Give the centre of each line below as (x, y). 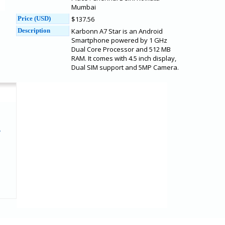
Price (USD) (34, 18)
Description (34, 30)
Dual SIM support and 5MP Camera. (125, 67)
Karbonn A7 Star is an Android (117, 31)
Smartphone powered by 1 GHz (119, 40)
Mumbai (84, 7)
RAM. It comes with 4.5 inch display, (124, 58)
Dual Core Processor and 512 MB (121, 49)
